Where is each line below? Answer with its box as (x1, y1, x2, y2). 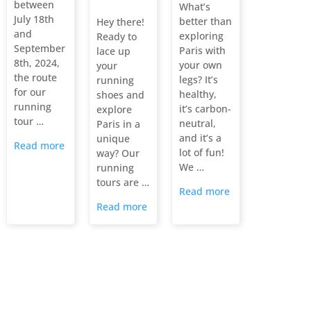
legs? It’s (178, 73, 218, 87)
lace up (96, 44, 131, 58)
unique (96, 132, 130, 146)
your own (178, 58, 222, 72)
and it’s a (178, 131, 221, 145)
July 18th (13, 12, 54, 26)
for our (13, 85, 46, 99)
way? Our (96, 146, 140, 160)
